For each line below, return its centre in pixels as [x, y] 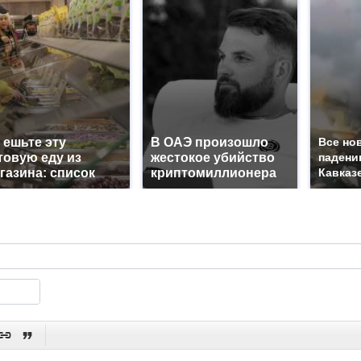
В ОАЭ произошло [210, 142]
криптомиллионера [214, 173]
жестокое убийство [213, 158]
